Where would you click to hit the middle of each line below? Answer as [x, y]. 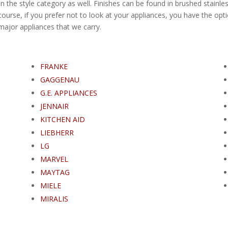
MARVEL [54, 159]
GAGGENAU [60, 79]
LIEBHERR [57, 132]
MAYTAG [55, 172]
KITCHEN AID [62, 119]
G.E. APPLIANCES [68, 93]
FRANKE [54, 66]
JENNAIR [54, 106]
